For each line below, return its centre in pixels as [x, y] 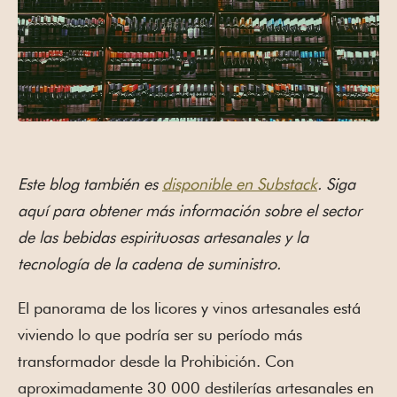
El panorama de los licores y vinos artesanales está [189, 307]
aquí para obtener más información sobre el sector [190, 210]
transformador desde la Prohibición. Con [156, 361]
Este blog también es [90, 183]
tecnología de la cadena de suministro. [149, 263]
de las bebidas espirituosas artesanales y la [163, 237]
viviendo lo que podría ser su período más [160, 334]
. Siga [336, 183]
